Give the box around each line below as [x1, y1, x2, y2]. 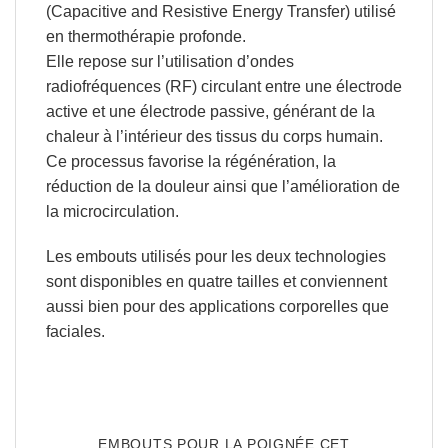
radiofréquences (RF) [45, 77, 197, 95]
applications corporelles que [188, 298, 389, 316]
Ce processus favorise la [45, 152, 225, 170]
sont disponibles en [45, 273, 188, 291]
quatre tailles [187, 273, 279, 291]
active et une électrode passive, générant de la [45, 102, 375, 120]
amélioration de [289, 177, 400, 195]
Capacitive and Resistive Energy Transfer [50, 2, 345, 20]
